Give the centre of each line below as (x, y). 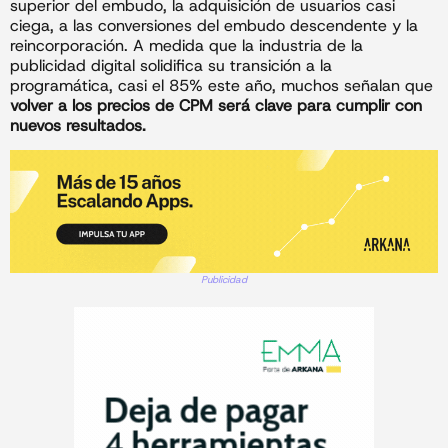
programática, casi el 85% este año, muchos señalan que (221, 85)
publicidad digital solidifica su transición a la (171, 65)
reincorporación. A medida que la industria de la (186, 45)
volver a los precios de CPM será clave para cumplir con (216, 105)
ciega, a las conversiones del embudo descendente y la (214, 25)
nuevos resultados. (78, 125)
